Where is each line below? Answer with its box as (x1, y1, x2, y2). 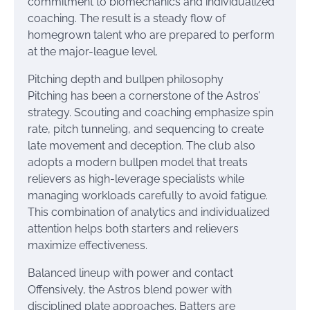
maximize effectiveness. (28, 239, 147, 252)
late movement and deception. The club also (28, 139, 255, 152)
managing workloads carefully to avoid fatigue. (28, 189, 268, 202)
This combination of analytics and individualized (28, 206, 270, 219)
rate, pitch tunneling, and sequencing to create (28, 122, 264, 136)
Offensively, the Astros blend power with (28, 283, 232, 296)
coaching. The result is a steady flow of (28, 12, 226, 25)
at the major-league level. (28, 45, 158, 58)
